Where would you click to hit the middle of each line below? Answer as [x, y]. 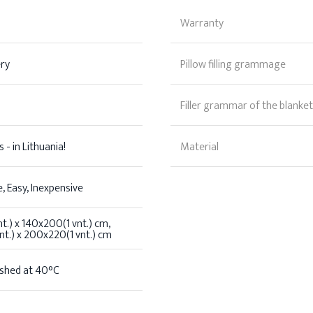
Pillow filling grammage [233, 65]
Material [199, 147]
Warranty [202, 24]
